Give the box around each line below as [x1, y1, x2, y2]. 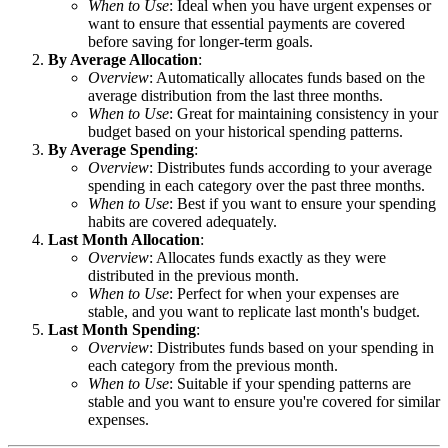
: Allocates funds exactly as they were [149, 248, 386, 266]
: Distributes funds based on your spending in [149, 338, 434, 356]
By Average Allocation [48, 50, 198, 68]
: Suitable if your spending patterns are [169, 374, 411, 392]
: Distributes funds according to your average [149, 158, 432, 176]
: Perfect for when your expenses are [169, 284, 399, 302]
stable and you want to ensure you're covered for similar [88, 392, 440, 410]
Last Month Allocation [48, 230, 200, 248]
